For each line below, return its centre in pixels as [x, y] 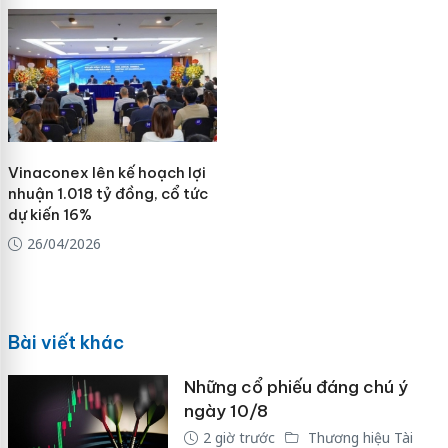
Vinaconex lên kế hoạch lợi [106, 173]
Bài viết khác [65, 342]
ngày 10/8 [225, 410]
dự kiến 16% [49, 215]
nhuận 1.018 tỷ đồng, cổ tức [107, 194]
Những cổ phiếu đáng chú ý [295, 386]
